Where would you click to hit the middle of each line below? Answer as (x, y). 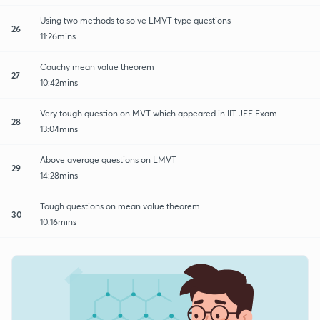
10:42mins (59, 82)
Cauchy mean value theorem (97, 66)
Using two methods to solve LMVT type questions (135, 20)
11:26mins (58, 36)
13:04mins (59, 129)
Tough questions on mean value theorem (120, 206)
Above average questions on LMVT (108, 159)
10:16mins (58, 221)
